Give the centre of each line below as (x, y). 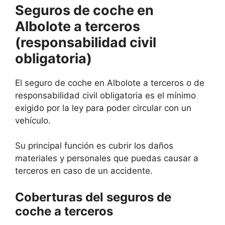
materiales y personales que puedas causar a (107, 158)
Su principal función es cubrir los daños (94, 146)
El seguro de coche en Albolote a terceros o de (110, 83)
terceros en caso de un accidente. (84, 171)
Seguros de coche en (84, 10)
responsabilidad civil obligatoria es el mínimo (105, 95)
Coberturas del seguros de (93, 197)
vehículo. (33, 120)
